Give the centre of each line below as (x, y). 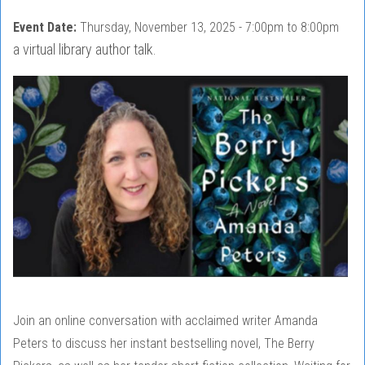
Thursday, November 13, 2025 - (163, 27)
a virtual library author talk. (85, 49)
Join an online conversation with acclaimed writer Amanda (165, 321)
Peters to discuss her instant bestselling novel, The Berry (164, 344)
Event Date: (46, 27)
